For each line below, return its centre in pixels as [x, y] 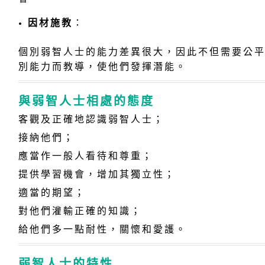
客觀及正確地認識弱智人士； [91, 119]
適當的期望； [52, 192]
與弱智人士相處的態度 [86, 101]
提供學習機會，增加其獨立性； [97, 174]
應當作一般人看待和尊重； [85, 156]
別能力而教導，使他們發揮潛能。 [102, 66]
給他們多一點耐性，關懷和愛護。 [102, 229]
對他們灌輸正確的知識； [80, 211]
